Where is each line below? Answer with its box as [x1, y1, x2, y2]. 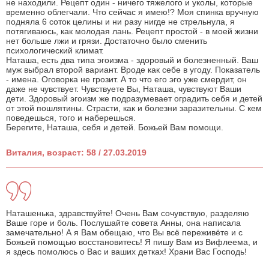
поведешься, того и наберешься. [6, 113, 136, 123]
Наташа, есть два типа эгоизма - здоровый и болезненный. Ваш [6, 55, 258, 65]
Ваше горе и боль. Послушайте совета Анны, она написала [6, 218, 241, 228]
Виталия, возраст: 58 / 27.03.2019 [6, 148, 147, 158]
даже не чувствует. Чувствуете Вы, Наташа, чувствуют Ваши [6, 84, 241, 94]
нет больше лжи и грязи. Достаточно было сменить [6, 36, 207, 46]
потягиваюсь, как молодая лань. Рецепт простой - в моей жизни [6, 26, 258, 37]
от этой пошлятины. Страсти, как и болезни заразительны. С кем [6, 103, 262, 113]
